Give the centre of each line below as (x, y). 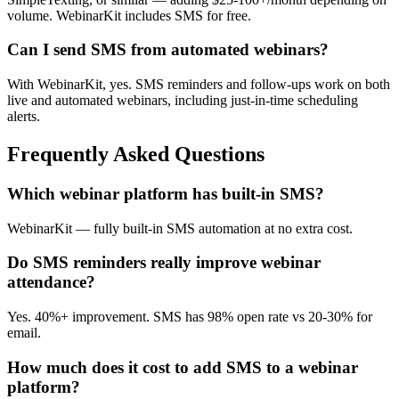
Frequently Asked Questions (136, 155)
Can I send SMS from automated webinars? (168, 50)
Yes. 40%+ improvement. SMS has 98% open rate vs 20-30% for (190, 317)
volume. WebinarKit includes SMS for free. (129, 15)
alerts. (24, 117)
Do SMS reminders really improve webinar (164, 263)
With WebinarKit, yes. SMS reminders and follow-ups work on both (199, 85)
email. (24, 333)
